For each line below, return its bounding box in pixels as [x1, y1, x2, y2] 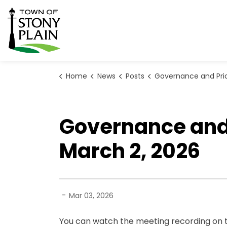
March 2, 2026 [59, 137, 200, 165]
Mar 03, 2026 [69, 190, 113, 201]
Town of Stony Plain [60, 7, 138, 19]
